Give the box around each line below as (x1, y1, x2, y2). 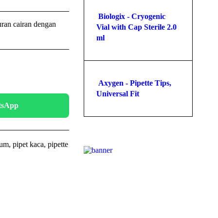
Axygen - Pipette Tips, (96, 79, 171, 87)
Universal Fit (96, 90, 141, 98)
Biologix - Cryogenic (96, 12, 165, 20)
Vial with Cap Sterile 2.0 (96, 23, 177, 31)
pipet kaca (12, 140, 44, 148)
